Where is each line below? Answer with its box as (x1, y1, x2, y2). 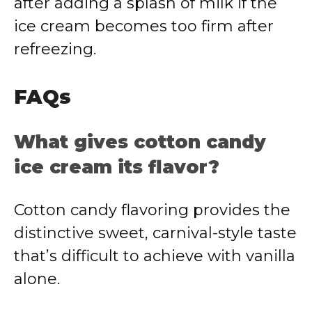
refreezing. (14, 40, 96, 58)
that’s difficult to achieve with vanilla (14, 247, 295, 265)
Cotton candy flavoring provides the (14, 201, 290, 219)
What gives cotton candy (14, 131, 266, 153)
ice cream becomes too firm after (14, 17, 274, 36)
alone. (14, 270, 60, 288)
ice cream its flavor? (14, 156, 219, 178)
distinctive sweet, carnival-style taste (14, 224, 297, 242)
